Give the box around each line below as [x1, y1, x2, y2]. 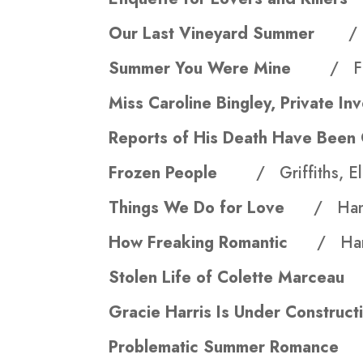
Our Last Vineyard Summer [109, 22, 349, 46]
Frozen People [109, 161, 257, 186]
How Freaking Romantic [109, 231, 318, 255]
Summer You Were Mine [109, 57, 331, 81]
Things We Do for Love [109, 196, 314, 220]
